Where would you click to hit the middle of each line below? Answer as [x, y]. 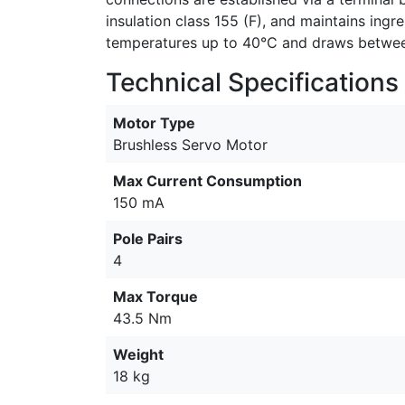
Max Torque [155, 296]
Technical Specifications [252, 82]
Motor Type [154, 122]
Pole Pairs [148, 238]
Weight [138, 354]
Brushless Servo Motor [190, 144]
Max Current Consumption [207, 180]
